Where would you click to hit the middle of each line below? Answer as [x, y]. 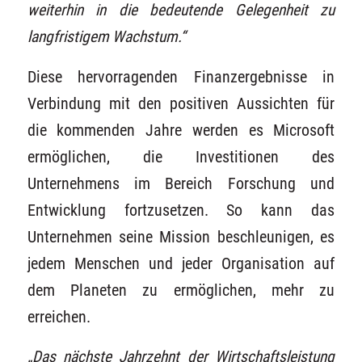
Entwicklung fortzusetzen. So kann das [181, 210]
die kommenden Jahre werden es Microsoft [181, 130]
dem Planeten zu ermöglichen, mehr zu [181, 290]
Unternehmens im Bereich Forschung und [181, 183]
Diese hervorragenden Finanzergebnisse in [181, 77]
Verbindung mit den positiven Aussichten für [181, 103]
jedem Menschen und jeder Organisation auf [181, 263]
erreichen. [59, 317]
